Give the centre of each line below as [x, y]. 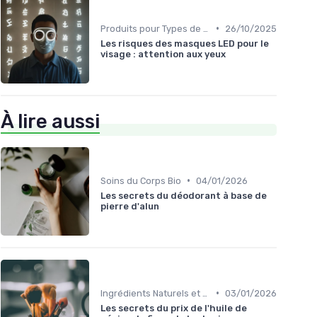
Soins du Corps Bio [141, 180]
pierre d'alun [130, 206]
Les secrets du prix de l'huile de [174, 308]
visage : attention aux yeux [163, 54]
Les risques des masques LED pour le [185, 43]
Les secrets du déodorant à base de [184, 195]
